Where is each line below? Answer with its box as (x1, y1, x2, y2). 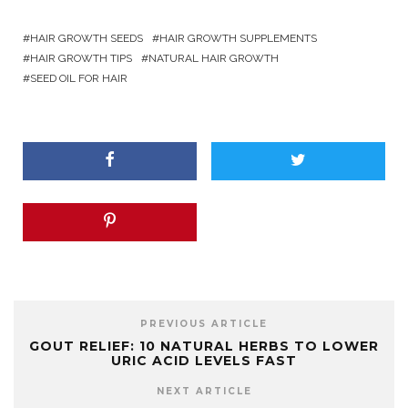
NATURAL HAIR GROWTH (148, 52, 279, 66)
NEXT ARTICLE (156, 385, 252, 398)
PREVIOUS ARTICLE (140, 318, 268, 331)
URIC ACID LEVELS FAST (111, 352, 297, 370)
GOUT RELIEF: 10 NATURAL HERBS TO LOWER (29, 338, 379, 355)
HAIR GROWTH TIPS (30, 52, 132, 66)
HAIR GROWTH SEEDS (30, 32, 143, 46)
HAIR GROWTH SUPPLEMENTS (159, 32, 317, 46)
